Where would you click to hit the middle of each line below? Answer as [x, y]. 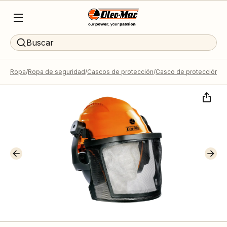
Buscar [40, 43]
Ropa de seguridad [56, 72]
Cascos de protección [120, 72]
